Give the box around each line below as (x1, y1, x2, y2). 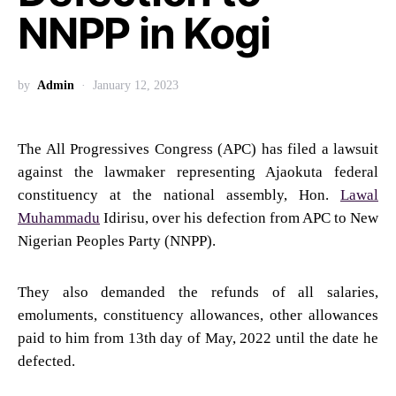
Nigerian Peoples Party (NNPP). (18, 232, 216, 249)
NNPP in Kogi (18, 7, 270, 59)
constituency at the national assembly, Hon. (18, 186, 340, 203)
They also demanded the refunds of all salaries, (18, 283, 378, 301)
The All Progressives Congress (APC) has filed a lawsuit (18, 140, 378, 157)
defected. (18, 352, 75, 369)
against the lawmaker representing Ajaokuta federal (18, 163, 378, 180)
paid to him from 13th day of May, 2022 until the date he (18, 329, 378, 346)
